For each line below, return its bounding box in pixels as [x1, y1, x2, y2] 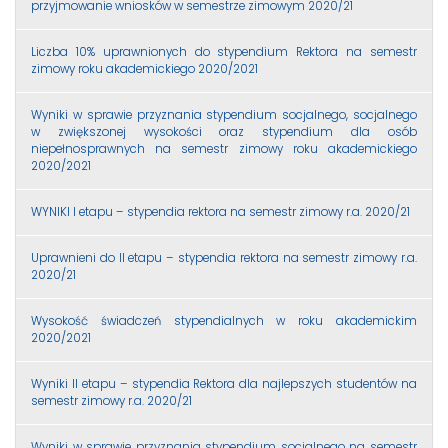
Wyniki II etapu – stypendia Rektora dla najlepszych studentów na [31, 375, 417, 392]
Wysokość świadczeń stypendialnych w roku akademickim [31, 312, 417, 329]
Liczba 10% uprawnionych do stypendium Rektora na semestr [31, 43, 417, 60]
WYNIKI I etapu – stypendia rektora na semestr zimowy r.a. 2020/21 [31, 203, 410, 220]
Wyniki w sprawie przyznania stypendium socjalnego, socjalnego [31, 106, 417, 123]
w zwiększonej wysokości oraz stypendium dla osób [31, 123, 417, 140]
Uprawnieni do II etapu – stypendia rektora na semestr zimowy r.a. [31, 249, 417, 266]
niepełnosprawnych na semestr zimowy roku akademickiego [31, 140, 417, 157]
